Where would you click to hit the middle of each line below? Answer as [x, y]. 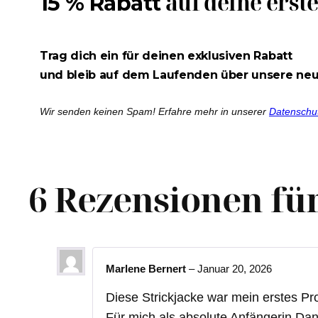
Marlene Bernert [147, 269]
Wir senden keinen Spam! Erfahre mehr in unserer [154, 111]
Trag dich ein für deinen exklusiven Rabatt [166, 56]
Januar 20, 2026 [235, 269]
